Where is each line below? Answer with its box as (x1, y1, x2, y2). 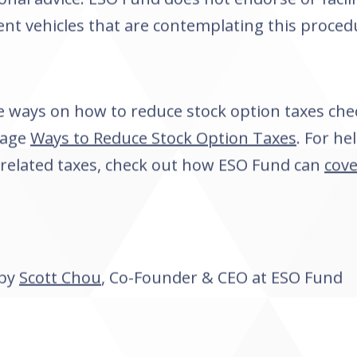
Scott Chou (19, 267, 101, 288)
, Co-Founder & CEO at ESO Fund (101, 267, 343, 288)
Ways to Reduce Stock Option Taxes (30, 127, 296, 149)
